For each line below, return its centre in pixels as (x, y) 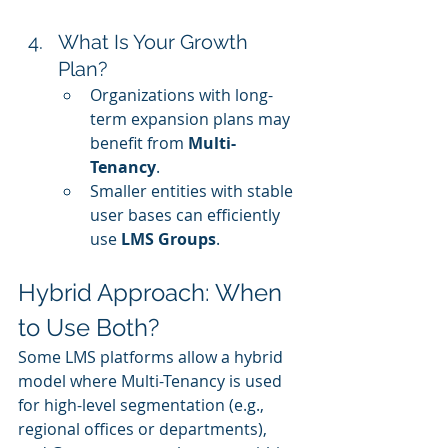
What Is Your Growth (155, 42)
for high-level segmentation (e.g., (143, 405)
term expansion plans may (192, 119)
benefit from (139, 143)
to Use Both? (88, 328)
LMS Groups (168, 239)
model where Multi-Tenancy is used (152, 381)
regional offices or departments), (144, 429)
